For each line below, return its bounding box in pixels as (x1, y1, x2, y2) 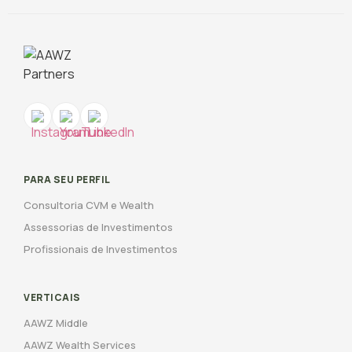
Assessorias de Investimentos (24, 220, 173, 235)
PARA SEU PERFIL (24, 173, 111, 187)
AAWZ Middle (24, 316, 88, 331)
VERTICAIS (24, 291, 81, 305)
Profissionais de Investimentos (24, 242, 178, 257)
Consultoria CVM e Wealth (24, 198, 154, 213)
